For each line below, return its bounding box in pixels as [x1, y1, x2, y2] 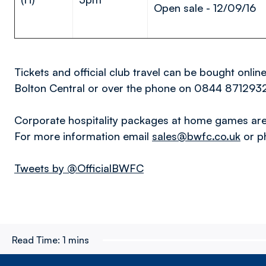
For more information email [14, 129, 152, 142]
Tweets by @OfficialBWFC [14, 161, 144, 175]
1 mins [62, 234, 89, 246]
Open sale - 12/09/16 [154, 1, 256, 14]
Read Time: [12, 234, 60, 246]
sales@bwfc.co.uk [152, 129, 240, 142]
